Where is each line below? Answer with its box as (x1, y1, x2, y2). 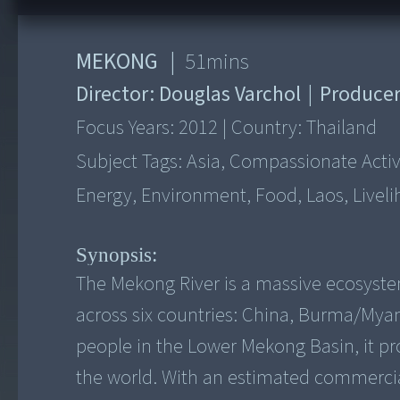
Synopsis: (76, 242, 158, 266)
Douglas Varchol (159, 79, 302, 110)
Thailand (306, 113, 378, 143)
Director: (76, 79, 160, 110)
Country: (227, 113, 307, 143)
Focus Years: (76, 113, 179, 143)
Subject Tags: (76, 147, 187, 177)
